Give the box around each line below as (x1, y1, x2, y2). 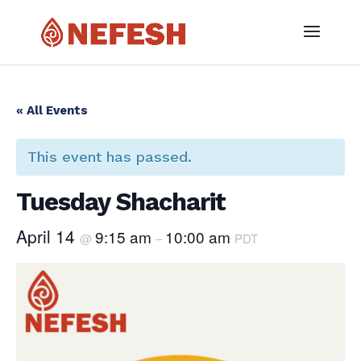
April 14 (16, 224, 80, 248)
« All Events (16, 103, 88, 118)
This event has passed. (27, 148, 192, 165)
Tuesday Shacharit (16, 188, 226, 216)
